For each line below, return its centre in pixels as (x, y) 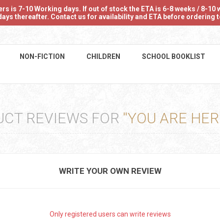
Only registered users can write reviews (110, 214)
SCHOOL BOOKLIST (174, 56)
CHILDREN (103, 56)
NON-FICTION (42, 56)
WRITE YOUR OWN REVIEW (110, 171)
